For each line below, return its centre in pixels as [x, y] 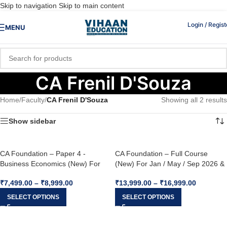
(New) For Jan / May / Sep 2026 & [170, 164]
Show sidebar [32, 121]
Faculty [33, 100]
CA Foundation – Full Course [161, 154]
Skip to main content [91, 6]
